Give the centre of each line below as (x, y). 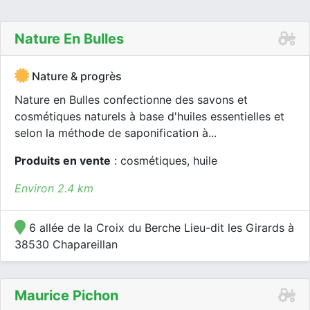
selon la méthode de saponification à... (116, 133)
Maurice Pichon (66, 295)
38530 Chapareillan (66, 244)
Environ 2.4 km (54, 188)
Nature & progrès (75, 76)
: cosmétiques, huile (164, 161)
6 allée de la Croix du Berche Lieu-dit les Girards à (160, 228)
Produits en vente (63, 161)
